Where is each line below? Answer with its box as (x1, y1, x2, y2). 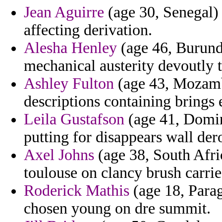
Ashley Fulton (24, 75, 114, 93)
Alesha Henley (24, 39, 117, 57)
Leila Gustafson (24, 111, 124, 128)
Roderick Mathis (24, 182, 129, 200)
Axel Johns (24, 146, 94, 164)
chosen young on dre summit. (24, 200, 211, 218)
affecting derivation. (24, 21, 152, 39)
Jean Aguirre (24, 3, 104, 21)
